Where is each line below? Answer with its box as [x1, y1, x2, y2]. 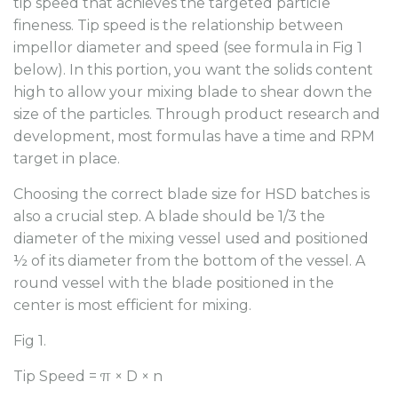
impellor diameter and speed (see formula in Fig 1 [13, 38, 362, 56]
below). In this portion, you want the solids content [13, 60, 373, 78]
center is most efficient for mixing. [13, 296, 251, 314]
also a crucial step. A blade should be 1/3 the [13, 207, 325, 225]
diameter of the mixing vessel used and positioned [13, 229, 369, 247]
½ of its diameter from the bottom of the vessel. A [13, 251, 365, 269]
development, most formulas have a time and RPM [13, 127, 375, 145]
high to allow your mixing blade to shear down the [13, 83, 372, 100]
